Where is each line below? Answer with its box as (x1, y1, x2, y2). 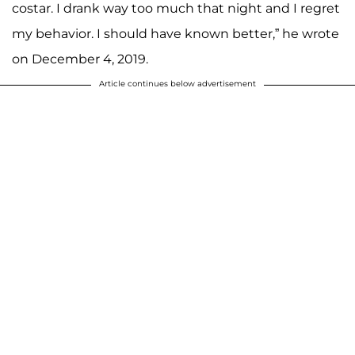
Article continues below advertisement (99, 78, 256, 89)
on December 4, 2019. (12, 51, 148, 67)
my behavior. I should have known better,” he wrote (12, 25, 339, 41)
